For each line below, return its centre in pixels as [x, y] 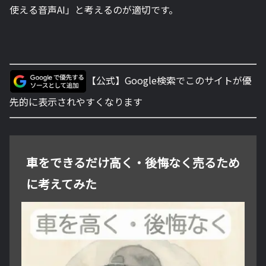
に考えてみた [61, 184]
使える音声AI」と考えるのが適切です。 [94, 9]
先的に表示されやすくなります [76, 102]
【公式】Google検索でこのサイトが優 [169, 80]
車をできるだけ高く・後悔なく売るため [133, 163]
